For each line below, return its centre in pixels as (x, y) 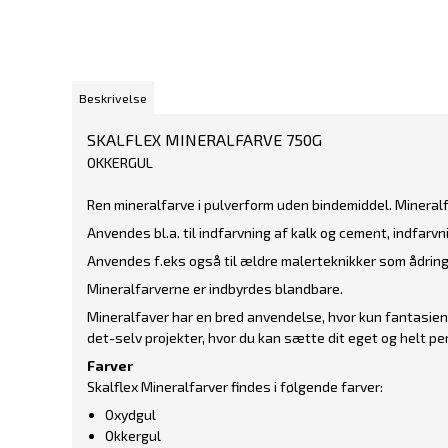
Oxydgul (130, 414)
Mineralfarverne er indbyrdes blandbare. (215, 288)
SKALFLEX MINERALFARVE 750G (204, 139)
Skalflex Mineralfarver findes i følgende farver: (235, 386)
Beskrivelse (113, 97)
